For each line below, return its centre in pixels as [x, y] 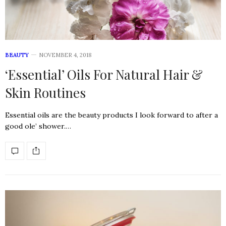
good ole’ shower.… [38, 126]
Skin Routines [45, 92]
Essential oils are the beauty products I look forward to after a [111, 115]
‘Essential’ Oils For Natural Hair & [104, 74]
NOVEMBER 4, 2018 [65, 55]
